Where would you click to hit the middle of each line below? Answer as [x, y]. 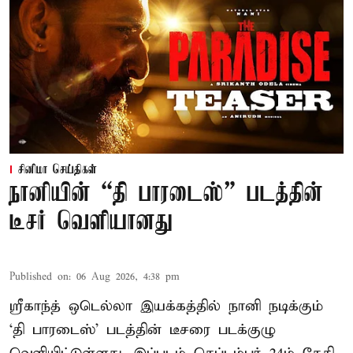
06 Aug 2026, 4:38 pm [128, 277]
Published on [39, 277]
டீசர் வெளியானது [91, 223]
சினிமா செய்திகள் [58, 171]
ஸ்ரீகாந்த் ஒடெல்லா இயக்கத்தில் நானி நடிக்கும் [166, 307]
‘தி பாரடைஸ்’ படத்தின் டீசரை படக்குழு [143, 330]
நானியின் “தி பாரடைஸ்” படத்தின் [166, 195]
